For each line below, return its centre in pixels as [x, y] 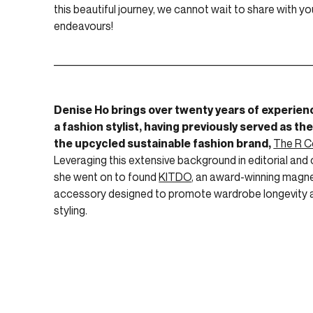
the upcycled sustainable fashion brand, [164, 143]
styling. [71, 210]
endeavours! [84, 26]
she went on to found [107, 176]
